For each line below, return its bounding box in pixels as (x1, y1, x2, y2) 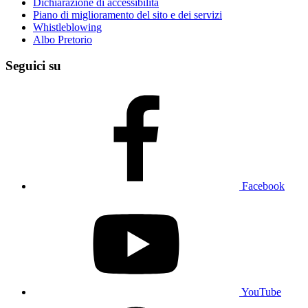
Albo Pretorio (33, 33, 92, 45)
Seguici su (5, 58, 61, 74)
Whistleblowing (33, 21, 102, 33)
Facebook (242, 180, 285, 192)
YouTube (241, 286, 281, 298)
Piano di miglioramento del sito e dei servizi (33, 8, 222, 21)
